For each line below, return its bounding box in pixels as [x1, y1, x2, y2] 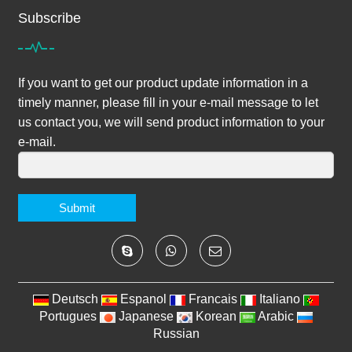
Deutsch [52, 292, 98, 306]
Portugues [39, 310, 97, 323]
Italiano [259, 292, 300, 306]
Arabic [258, 310, 294, 323]
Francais [189, 292, 237, 306]
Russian [152, 327, 200, 340]
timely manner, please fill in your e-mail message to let [18, 96, 318, 109]
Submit [59, 201, 95, 214]
